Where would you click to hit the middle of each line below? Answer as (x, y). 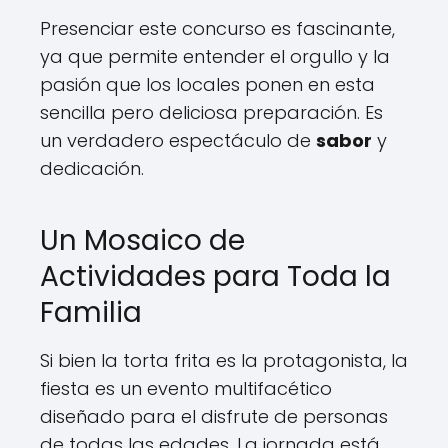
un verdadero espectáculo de (178, 140)
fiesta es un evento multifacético (186, 388)
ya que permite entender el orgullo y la (215, 56)
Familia (91, 312)
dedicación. (92, 168)
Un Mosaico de (142, 240)
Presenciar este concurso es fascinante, (217, 28)
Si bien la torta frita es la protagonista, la (224, 360)
